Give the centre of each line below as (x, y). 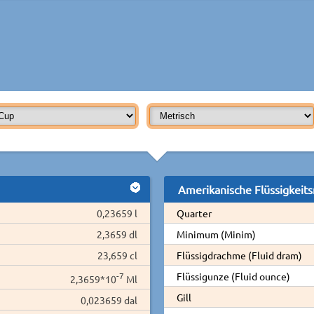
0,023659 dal (109, 300)
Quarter (194, 213)
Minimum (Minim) (216, 234)
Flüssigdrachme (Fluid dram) (239, 255)
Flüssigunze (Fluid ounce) (233, 276)
